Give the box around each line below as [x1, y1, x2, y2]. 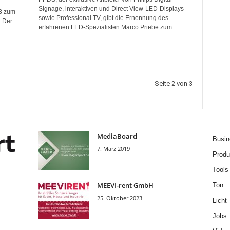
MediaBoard [97, 131, 137, 141]
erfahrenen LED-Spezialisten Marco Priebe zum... [38, 24, 177, 31]
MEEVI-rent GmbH [97, 181, 154, 190]
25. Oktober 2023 [97, 194, 142, 202]
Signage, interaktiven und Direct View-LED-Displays [38, 5, 184, 12]
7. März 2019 [97, 145, 130, 152]
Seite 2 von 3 [154, 80, 193, 87]
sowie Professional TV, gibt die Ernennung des [38, 14, 168, 22]
